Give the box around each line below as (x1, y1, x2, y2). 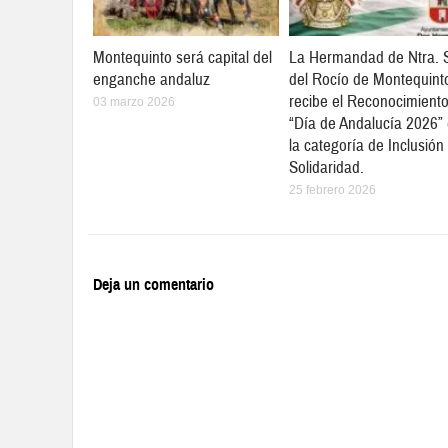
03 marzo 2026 (93, 95, 175, 110)
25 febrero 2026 (289, 183, 376, 198)
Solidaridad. (289, 157, 364, 179)
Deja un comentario (93, 274, 214, 296)
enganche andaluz (93, 69, 210, 91)
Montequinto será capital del (93, 47, 272, 69)
